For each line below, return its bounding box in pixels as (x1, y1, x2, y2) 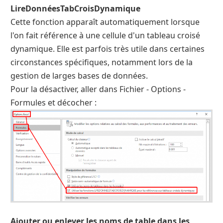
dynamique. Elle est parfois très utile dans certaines (10, 43, 205, 54)
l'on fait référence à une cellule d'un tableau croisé (10, 30, 200, 41)
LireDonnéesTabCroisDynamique (10, 3, 140, 14)
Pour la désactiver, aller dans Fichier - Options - (10, 84, 186, 95)
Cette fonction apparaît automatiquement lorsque (10, 16, 200, 27)
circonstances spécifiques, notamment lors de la (10, 57, 193, 68)
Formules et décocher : (10, 97, 97, 108)
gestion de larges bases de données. (10, 70, 148, 81)
